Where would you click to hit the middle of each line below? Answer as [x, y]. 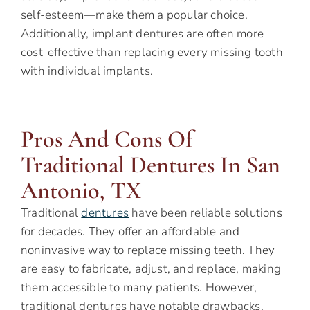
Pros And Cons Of [107, 140]
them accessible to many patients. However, [139, 288]
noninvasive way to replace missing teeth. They [148, 250]
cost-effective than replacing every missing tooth [152, 53]
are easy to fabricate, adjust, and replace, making [151, 269]
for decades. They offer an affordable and [130, 232]
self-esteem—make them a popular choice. [134, 15]
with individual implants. [87, 71]
